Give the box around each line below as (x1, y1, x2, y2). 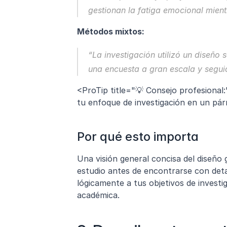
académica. (77, 190, 120, 201)
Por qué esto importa (77, 129, 199, 144)
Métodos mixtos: (77, 26, 144, 37)
